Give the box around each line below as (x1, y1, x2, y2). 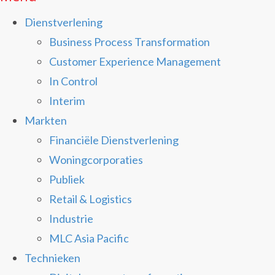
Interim (49, 94, 85, 107)
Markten (25, 114, 67, 127)
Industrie (49, 212, 93, 225)
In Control (49, 74, 98, 88)
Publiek (49, 172, 85, 186)
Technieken (25, 251, 80, 265)
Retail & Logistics (49, 192, 132, 206)
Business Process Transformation (49, 35, 210, 48)
